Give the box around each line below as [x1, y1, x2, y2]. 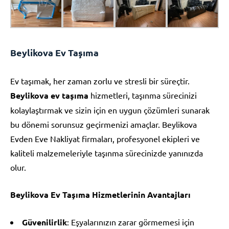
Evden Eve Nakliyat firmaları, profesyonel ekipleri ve [10, 133, 200, 144]
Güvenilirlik [22, 216, 67, 227]
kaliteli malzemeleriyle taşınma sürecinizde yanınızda [10, 147, 203, 158]
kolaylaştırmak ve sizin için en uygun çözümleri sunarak [10, 104, 210, 115]
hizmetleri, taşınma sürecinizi [88, 89, 197, 100]
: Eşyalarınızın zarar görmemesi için [67, 216, 194, 227]
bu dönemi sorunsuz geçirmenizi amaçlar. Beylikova [10, 119, 197, 129]
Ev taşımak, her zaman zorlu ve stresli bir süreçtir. [10, 75, 190, 86]
